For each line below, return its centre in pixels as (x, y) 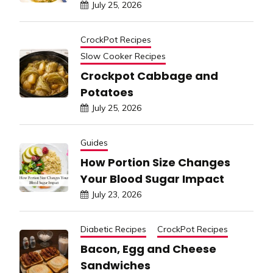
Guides (94, 142)
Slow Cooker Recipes (123, 56)
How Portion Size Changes (155, 162)
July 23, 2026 (116, 194)
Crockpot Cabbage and (149, 76)
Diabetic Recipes (113, 229)
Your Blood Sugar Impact (152, 179)
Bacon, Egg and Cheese (148, 249)
